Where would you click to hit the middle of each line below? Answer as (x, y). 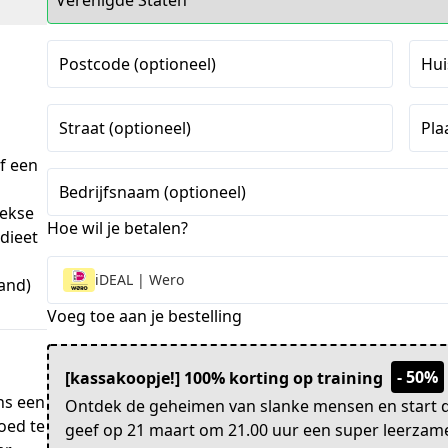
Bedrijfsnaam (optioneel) (153, 192)
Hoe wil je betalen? (118, 228)
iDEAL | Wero (140, 279)
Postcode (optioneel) (138, 64)
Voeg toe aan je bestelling (145, 316)
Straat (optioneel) (125, 128)
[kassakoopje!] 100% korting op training (226, 378)
